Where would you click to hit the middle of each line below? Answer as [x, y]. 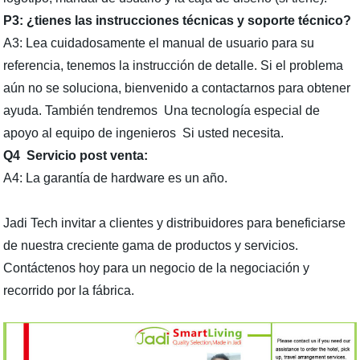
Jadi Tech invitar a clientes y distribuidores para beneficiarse [175, 223]
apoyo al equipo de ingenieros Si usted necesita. [144, 133]
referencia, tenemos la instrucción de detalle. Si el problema [174, 66]
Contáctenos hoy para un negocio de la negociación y [157, 268]
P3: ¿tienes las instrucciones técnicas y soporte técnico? [178, 21]
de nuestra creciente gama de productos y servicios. [151, 246]
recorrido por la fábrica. [69, 291]
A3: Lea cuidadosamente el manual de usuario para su [159, 43]
